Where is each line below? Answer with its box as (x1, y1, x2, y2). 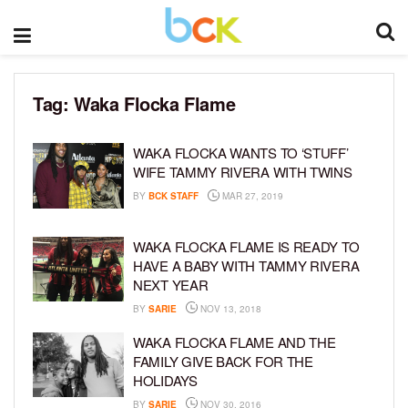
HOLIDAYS (133, 370, 198, 390)
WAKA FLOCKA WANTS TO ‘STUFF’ (133, 143, 349, 162)
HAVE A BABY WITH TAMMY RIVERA (133, 255, 360, 275)
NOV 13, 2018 (198, 301, 261, 315)
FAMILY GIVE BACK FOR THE (133, 351, 313, 371)
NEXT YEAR (133, 274, 209, 294)
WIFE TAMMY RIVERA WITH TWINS (133, 162, 352, 181)
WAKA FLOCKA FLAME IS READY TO (133, 236, 360, 256)
